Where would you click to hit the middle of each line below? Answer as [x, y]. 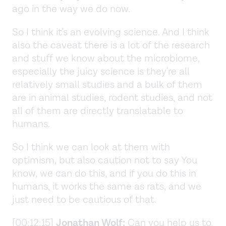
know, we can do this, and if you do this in [104, 173]
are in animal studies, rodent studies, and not [112, 98]
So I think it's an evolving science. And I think [111, 32]
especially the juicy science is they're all [101, 71]
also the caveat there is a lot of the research [111, 45]
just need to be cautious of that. [86, 200]
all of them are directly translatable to [98, 111]
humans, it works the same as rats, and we [107, 186]
